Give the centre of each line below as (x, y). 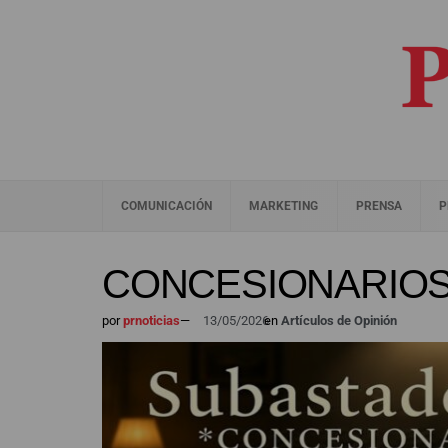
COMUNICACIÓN (167, 206)
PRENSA (378, 206)
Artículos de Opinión (339, 320)
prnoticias (150, 320)
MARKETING (284, 206)
